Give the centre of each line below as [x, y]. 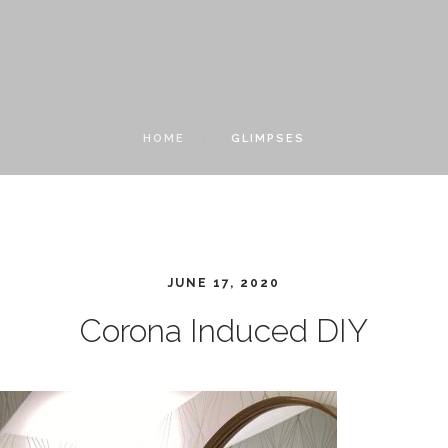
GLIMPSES [268, 138]
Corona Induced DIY [224, 330]
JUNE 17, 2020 [224, 283]
